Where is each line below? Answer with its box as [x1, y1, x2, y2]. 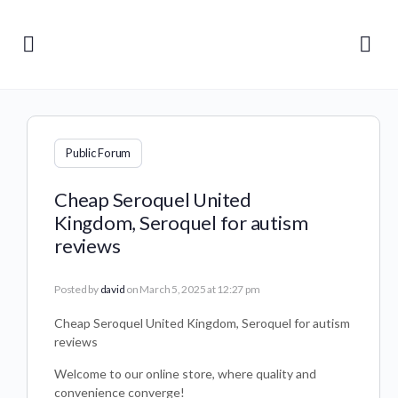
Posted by [54, 283, 100, 296]
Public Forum [66, 146, 131, 160]
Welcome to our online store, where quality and [54, 366, 316, 381]
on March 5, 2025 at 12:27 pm [126, 283, 260, 296]
